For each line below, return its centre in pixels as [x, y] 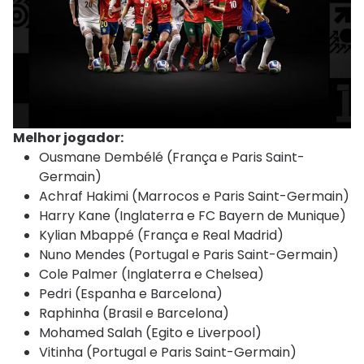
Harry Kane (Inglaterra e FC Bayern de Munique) [193, 215]
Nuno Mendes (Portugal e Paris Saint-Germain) [189, 254]
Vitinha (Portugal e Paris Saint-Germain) [168, 352]
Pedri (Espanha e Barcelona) [131, 293]
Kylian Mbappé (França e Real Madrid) [161, 235]
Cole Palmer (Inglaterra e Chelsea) [152, 274]
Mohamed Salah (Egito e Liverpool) [150, 332]
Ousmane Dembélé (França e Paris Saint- [172, 157]
